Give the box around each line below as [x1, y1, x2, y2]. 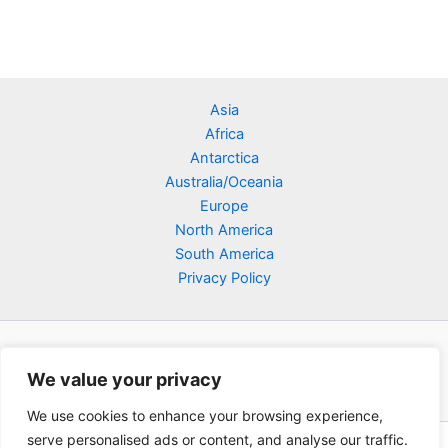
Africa [204, 125, 244, 144]
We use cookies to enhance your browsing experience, [27, 407, 383, 424]
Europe [200, 197, 248, 216]
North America [175, 221, 273, 240]
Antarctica [189, 149, 259, 168]
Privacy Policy [177, 269, 271, 288]
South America [174, 245, 274, 264]
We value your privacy [27, 369, 222, 390]
